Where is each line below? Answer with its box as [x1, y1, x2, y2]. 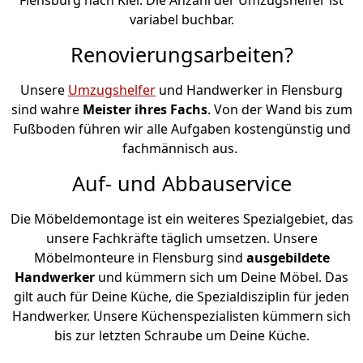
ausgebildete [246, 248, 330, 267]
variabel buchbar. [129, 10, 234, 28]
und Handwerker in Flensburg [156, 80, 343, 99]
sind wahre [11, 100, 83, 118]
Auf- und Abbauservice [71, 169, 292, 197]
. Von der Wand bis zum [207, 100, 352, 118]
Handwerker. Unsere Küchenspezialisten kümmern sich [12, 306, 351, 325]
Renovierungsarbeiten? [70, 40, 293, 68]
